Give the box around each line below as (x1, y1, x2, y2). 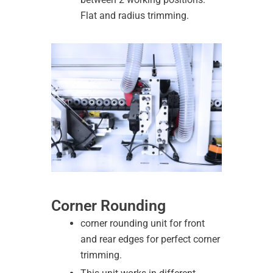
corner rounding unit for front (80, 217, 205, 229)
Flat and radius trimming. (80, 9, 189, 21)
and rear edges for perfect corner (80, 233, 220, 245)
